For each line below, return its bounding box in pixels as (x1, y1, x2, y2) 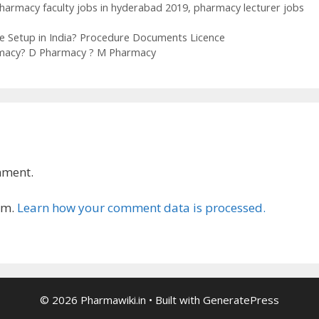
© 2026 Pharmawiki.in (40, 292, 146, 307)
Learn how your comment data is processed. (17, 199, 266, 216)
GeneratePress (203, 292, 279, 307)
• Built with (146, 292, 203, 307)
